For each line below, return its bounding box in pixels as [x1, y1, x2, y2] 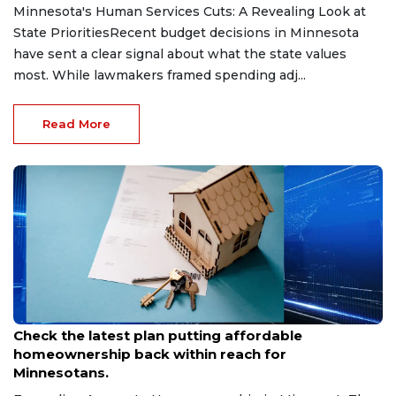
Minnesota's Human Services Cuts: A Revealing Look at [13, 3, 366, 19]
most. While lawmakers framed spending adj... [13, 66, 306, 83]
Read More [42, 116, 110, 131]
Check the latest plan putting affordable [13, 326, 302, 344]
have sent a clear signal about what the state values [13, 45, 346, 62]
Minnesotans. [13, 363, 109, 381]
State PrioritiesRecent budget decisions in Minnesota [13, 24, 359, 41]
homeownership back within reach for [13, 345, 286, 362]
